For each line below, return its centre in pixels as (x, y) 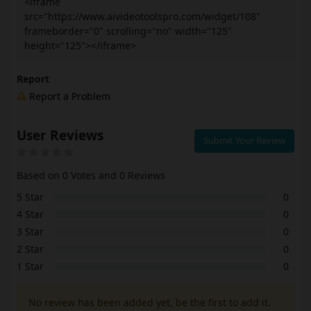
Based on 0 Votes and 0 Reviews (91, 176)
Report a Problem (68, 96)
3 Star (30, 232)
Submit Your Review (244, 141)
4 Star (30, 215)
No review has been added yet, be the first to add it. (150, 303)
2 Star (30, 249)
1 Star (30, 267)
